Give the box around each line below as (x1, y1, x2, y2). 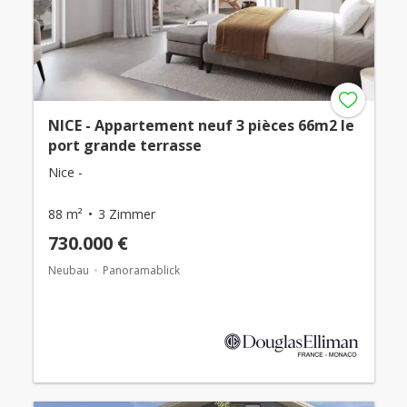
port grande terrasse (47, 134, 202, 155)
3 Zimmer (97, 204, 155, 223)
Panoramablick (102, 262, 180, 278)
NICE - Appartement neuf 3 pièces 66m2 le (47, 114, 354, 135)
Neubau (47, 262, 89, 278)
